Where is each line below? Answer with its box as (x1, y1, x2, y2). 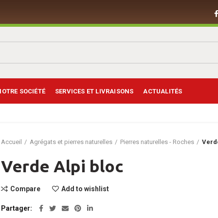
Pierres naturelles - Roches (120, 138, 195, 145)
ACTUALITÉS (143, 87, 182, 95)
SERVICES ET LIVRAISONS (55, 87, 134, 95)
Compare (10, 185, 41, 193)
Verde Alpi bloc (1, 157, 124, 175)
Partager (1, 204, 31, 212)
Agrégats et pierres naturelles (30, 138, 113, 145)
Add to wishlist (61, 185, 109, 193)
